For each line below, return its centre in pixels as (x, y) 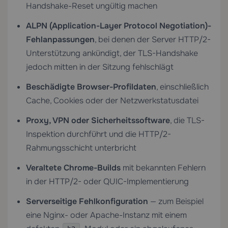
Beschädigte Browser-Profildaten (91, 87)
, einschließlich (182, 87)
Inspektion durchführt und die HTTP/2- (98, 134)
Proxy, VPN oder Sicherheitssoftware (98, 120)
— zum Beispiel (176, 201)
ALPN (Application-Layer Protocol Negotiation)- (119, 26)
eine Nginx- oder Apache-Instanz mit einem (106, 215)
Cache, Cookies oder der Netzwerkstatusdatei (112, 101)
